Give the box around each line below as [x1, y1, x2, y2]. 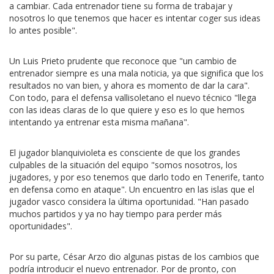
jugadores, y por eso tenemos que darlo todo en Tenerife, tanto [9, 171, 264, 183]
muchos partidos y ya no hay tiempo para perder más [9, 208, 222, 220]
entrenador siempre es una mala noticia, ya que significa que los [9, 67, 264, 79]
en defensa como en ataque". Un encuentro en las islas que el [9, 183, 254, 195]
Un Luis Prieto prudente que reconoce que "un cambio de [9, 55, 237, 67]
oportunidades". [9, 220, 72, 232]
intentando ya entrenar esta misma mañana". [9, 116, 189, 128]
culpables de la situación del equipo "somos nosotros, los [9, 159, 237, 171]
